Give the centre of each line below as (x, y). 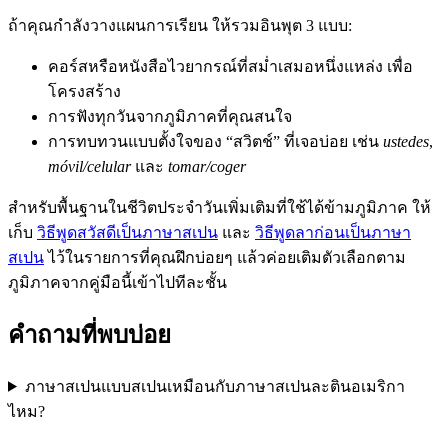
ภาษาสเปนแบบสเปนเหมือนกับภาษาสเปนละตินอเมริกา (214, 386)
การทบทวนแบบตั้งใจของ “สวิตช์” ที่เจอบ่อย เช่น (215, 141)
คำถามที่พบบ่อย (89, 334)
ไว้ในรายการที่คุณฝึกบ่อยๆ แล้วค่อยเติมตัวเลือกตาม (225, 257)
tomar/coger (207, 166)
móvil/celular (89, 166)
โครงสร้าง (84, 91)
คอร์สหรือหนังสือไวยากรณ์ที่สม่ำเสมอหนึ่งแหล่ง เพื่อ (230, 66)
